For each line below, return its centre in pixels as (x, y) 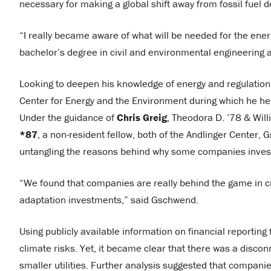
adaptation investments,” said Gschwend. (110, 199)
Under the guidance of (68, 117)
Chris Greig (142, 117)
